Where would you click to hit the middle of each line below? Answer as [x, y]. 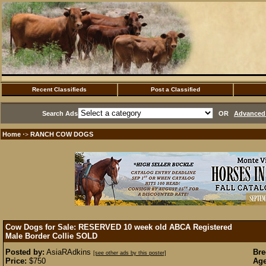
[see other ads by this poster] [130, 253]
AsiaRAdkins [69, 252]
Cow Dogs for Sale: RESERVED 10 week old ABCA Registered [119, 227]
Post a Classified [175, 89]
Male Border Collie [41, 236]
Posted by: [25, 252]
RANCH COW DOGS [62, 134]
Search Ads [60, 113]
